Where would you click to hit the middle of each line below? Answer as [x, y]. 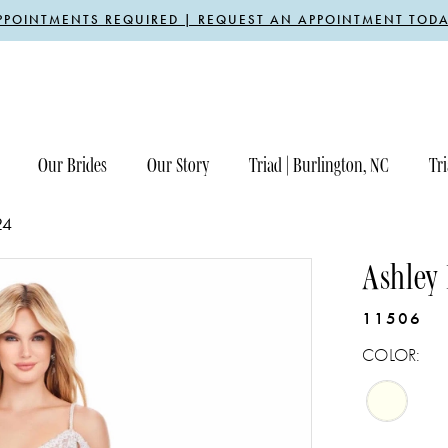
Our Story [178, 165]
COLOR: [391, 355]
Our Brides [72, 165]
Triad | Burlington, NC [319, 165]
